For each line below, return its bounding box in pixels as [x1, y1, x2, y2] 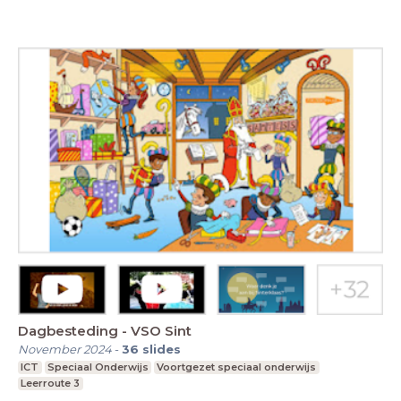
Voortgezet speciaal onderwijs [157, 361, 317, 374]
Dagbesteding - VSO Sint [18, 322, 192, 340]
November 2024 [18, 342, 112, 357]
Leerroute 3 [21, 377, 81, 390]
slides [142, 342, 181, 357]
